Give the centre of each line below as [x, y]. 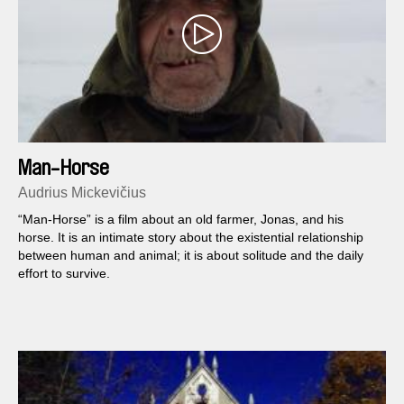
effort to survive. [64, 274]
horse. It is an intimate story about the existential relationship [191, 238]
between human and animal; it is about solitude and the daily [191, 256]
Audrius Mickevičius [82, 193]
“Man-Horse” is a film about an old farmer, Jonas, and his [181, 220]
